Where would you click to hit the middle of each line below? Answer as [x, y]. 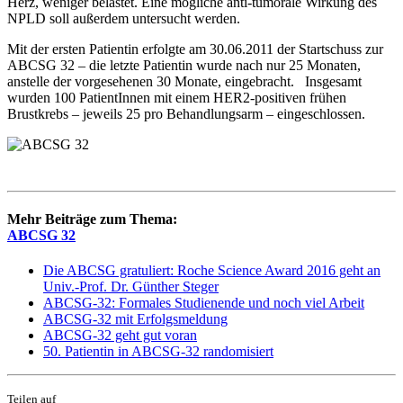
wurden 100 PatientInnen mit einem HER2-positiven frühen [177, 97]
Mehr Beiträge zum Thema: [92, 219]
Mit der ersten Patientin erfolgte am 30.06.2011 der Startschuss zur [195, 49]
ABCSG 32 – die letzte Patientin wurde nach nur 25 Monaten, [184, 65]
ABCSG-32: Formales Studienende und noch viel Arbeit [204, 303]
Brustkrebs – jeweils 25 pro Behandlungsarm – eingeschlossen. [186, 113]
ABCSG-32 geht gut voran [120, 336]
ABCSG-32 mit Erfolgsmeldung [135, 319]
